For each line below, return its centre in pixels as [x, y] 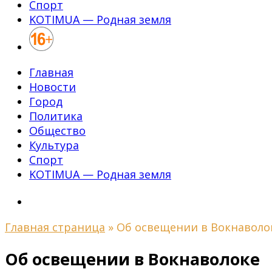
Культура [54, 145]
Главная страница [55, 227]
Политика [56, 116]
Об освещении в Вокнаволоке [132, 259]
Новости [53, 87]
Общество [57, 131]
